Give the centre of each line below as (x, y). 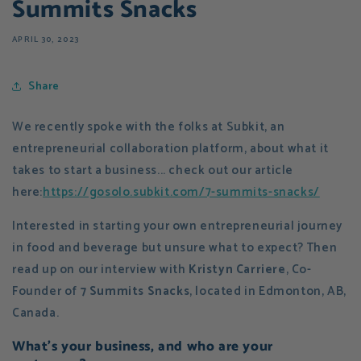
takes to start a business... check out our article (153, 170)
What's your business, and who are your (143, 346)
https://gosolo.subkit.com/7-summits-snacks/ (181, 192)
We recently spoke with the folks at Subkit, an (149, 127)
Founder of (46, 291)
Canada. (36, 313)
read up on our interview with (101, 270)
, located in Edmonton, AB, (268, 291)
